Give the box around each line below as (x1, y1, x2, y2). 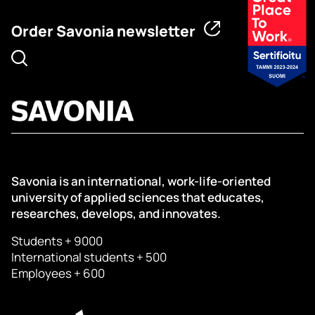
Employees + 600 (11, 265, 105, 281)
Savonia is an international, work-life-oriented (11, 173, 271, 189)
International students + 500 (11, 249, 167, 265)
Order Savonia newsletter (11, 21, 195, 41)
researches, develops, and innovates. (11, 205, 221, 221)
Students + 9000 (11, 233, 103, 249)
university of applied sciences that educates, (11, 189, 264, 205)
